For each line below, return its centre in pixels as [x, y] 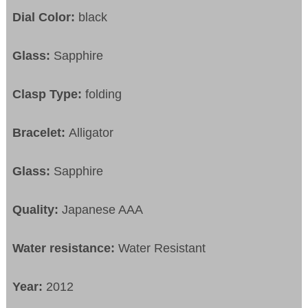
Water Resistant [162, 249]
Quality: [36, 210]
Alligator [91, 133]
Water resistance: [66, 249]
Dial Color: [46, 18]
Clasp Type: [49, 95]
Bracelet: [41, 133]
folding [104, 95]
